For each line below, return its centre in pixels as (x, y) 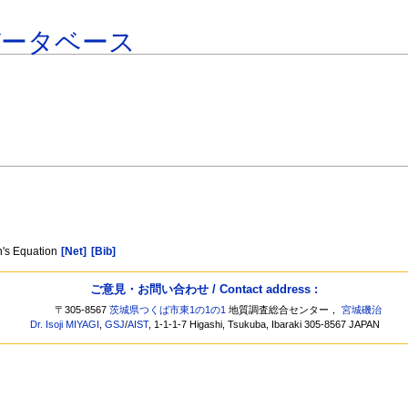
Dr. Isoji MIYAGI (65, 325)
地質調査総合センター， (284, 310)
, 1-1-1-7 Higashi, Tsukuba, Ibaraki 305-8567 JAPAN (265, 325)
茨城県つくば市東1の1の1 (168, 310)
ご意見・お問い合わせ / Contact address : (204, 289)
